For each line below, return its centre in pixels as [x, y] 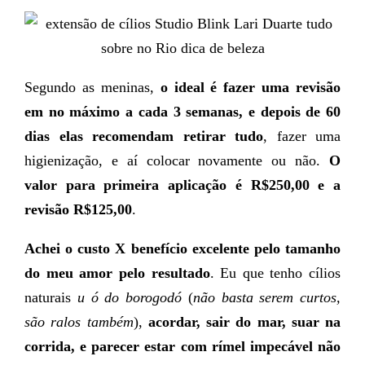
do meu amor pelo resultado [117, 273]
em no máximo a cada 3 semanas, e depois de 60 [182, 112]
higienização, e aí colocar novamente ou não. [177, 161]
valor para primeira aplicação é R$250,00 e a [182, 185]
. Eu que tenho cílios [275, 273]
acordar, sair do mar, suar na [244, 322]
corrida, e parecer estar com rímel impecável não [182, 346]
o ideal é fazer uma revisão [250, 87]
